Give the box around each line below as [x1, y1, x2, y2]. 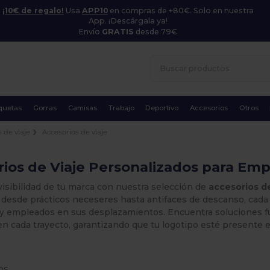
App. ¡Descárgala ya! [88, 16, 168, 25]
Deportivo [145, 104, 179, 112]
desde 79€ [134, 27, 178, 36]
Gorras [33, 104, 57, 112]
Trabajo [108, 104, 134, 112]
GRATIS [102, 27, 134, 36]
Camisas [67, 104, 97, 112]
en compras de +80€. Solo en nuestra [107, 5, 254, 15]
